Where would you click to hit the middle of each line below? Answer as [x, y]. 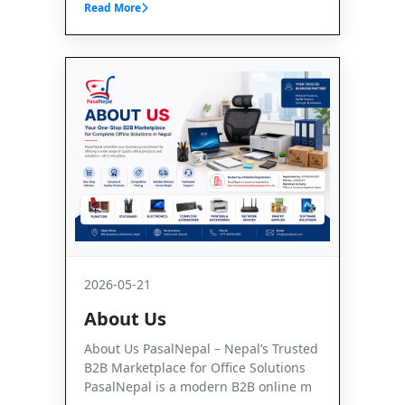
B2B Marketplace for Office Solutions [195, 367]
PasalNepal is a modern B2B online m [198, 386]
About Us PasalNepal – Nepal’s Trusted [201, 348]
